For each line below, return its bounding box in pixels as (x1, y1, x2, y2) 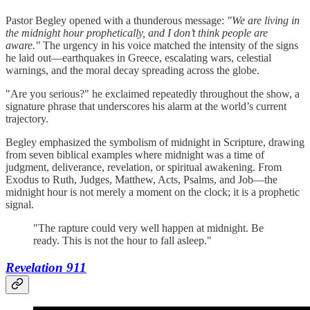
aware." (6, 39, 40, 51)
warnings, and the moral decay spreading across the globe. (6, 64, 259, 76)
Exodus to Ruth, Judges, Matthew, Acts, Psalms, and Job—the (6, 173, 277, 185)
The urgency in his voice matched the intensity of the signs (40, 39, 298, 51)
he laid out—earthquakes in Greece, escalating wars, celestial (6, 51, 271, 64)
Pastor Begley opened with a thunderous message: (6, 14, 227, 26)
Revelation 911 (6, 259, 86, 275)
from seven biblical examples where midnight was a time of (6, 148, 264, 161)
